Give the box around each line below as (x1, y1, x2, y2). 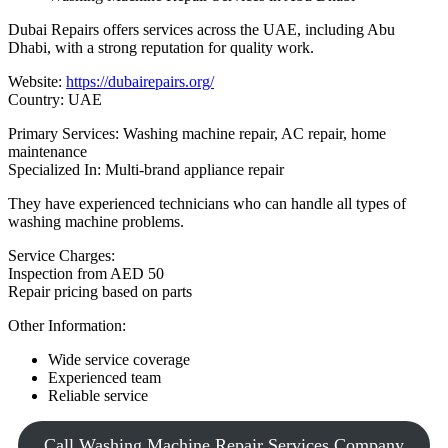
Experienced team (48, 368, 161, 386)
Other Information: (8, 316, 126, 334)
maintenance (8, 142, 87, 160)
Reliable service (48, 386, 148, 404)
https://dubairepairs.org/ (66, 72, 214, 90)
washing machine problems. (8, 212, 184, 230)
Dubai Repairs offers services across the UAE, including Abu (8, 20, 395, 38)
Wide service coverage (48, 350, 190, 368)
